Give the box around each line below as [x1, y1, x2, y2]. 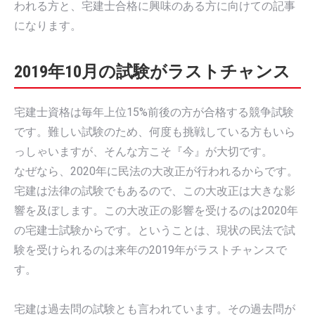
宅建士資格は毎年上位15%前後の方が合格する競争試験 [14, 105, 294, 119]
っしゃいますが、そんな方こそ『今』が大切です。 [14, 144, 273, 158]
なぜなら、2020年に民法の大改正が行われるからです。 [14, 164, 298, 178]
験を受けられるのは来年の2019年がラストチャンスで [14, 243, 287, 257]
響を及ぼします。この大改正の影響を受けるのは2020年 [14, 203, 298, 217]
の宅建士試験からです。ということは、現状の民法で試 [14, 223, 295, 237]
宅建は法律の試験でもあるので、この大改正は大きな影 [14, 184, 295, 198]
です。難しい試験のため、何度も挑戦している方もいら [14, 124, 295, 139]
